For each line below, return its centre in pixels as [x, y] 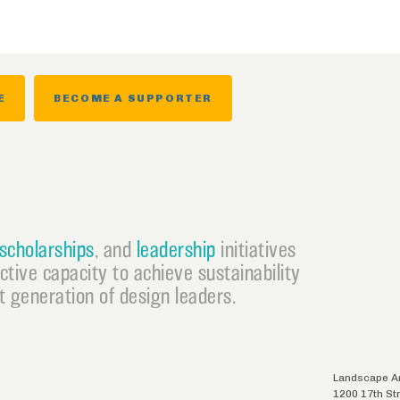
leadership [176, 250]
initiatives [256, 250]
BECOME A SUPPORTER [133, 99]
